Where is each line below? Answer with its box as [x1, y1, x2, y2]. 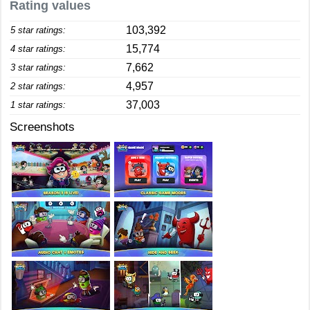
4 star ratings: [10, 44, 66, 54]
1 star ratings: [10, 100, 66, 110]
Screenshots [10, 120, 75, 134]
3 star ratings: [10, 62, 66, 73]
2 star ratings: [10, 81, 66, 91]
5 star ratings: [10, 25, 66, 35]
